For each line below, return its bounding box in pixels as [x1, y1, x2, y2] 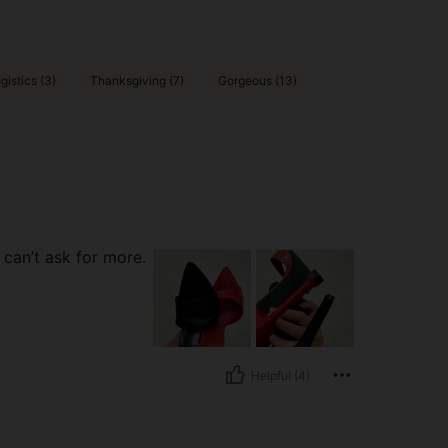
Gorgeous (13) [218, 72, 297, 88]
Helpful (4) [251, 367, 310, 383]
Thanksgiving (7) [90, 72, 184, 88]
